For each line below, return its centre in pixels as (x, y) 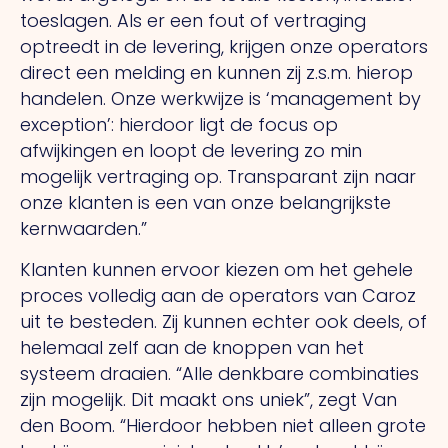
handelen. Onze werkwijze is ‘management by (220, 99)
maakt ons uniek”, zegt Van (278, 399)
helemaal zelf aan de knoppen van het (192, 347)
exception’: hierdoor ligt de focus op (179, 125)
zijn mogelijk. (75, 399)
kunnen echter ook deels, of (305, 321)
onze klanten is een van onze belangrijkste (205, 203)
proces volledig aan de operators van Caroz (218, 295)
